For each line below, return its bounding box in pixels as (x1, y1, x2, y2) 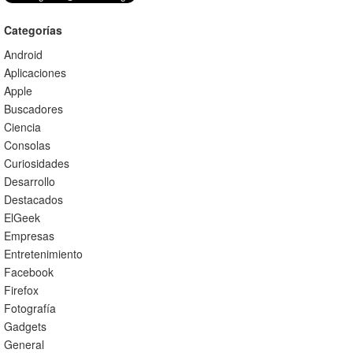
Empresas (3, 228, 54, 243)
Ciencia (3, 119, 41, 135)
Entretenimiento (3, 246, 83, 262)
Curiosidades (3, 155, 69, 171)
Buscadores (3, 101, 63, 117)
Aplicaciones (3, 65, 66, 80)
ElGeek (3, 210, 40, 225)
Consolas (3, 137, 50, 153)
